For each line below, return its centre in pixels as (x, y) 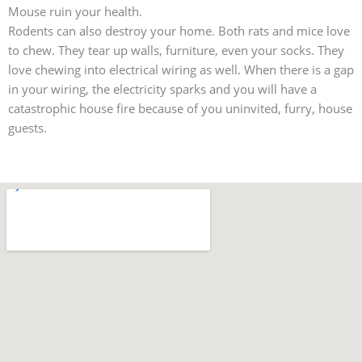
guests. (27, 128)
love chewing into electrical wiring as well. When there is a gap (181, 70)
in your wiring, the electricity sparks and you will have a (162, 89)
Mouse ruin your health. (75, 12)
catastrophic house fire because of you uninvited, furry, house (180, 109)
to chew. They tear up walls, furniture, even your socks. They (176, 51)
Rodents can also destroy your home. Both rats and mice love (179, 31)
